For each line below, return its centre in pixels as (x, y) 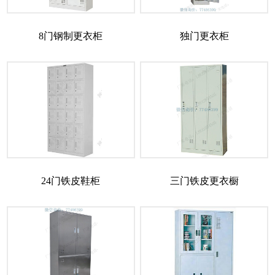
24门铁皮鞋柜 (71, 181)
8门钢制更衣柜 (71, 36)
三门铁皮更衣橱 (204, 181)
